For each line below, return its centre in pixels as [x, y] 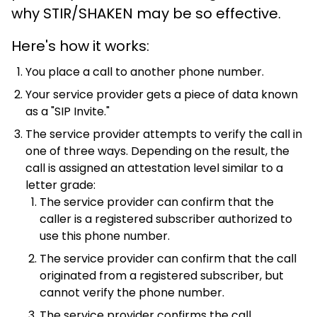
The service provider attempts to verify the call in [164, 134]
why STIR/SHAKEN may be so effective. [146, 13]
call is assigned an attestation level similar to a [154, 168]
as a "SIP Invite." [68, 111]
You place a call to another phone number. [145, 71]
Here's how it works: [80, 46]
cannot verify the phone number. [132, 292]
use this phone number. [105, 236]
